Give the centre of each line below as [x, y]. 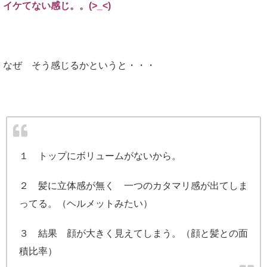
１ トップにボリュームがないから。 [100, 156]
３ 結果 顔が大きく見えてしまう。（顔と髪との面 [133, 233]
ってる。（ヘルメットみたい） [86, 204]
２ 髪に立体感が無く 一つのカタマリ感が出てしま [133, 186]
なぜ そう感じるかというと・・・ [79, 65]
